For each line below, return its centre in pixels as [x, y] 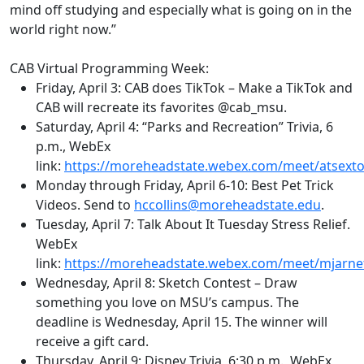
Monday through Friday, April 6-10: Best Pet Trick [185, 186]
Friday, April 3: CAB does [110, 88]
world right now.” [65, 30]
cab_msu [256, 108]
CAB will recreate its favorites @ [132, 108]
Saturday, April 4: [87, 127]
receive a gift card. [94, 342]
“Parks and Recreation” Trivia [229, 127]
